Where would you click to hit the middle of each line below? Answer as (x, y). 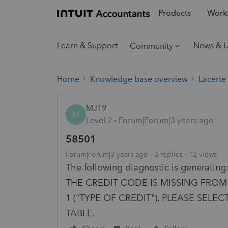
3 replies (168, 154)
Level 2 (99, 120)
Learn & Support (87, 46)
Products (174, 13)
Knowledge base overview (139, 79)
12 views (203, 154)
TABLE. (80, 213)
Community (151, 46)
